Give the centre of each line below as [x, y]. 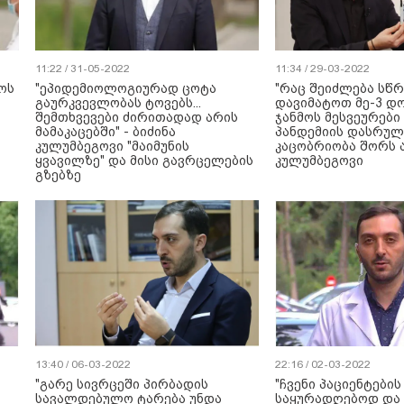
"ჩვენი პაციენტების [338, 384]
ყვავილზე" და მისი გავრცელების [144, 161]
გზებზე [58, 175]
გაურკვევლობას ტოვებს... [118, 103]
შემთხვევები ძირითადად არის [137, 117]
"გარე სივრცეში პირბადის [122, 384]
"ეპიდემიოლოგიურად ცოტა [126, 88]
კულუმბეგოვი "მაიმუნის [112, 146]
